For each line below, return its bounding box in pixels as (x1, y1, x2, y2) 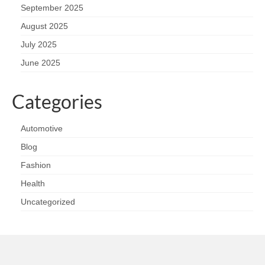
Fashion (21, 160, 51, 170)
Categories (12, 89, 102, 113)
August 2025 (21, 21, 68, 31)
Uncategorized (21, 196, 75, 206)
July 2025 (21, 39, 57, 49)
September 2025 (21, 2, 83, 12)
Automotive (21, 123, 63, 133)
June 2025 (21, 57, 60, 67)
